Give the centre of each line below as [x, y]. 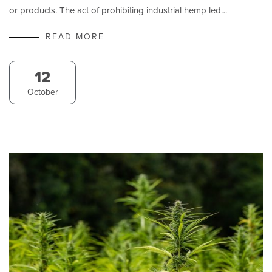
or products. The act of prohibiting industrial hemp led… [118, 10]
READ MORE [75, 36]
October [42, 92]
